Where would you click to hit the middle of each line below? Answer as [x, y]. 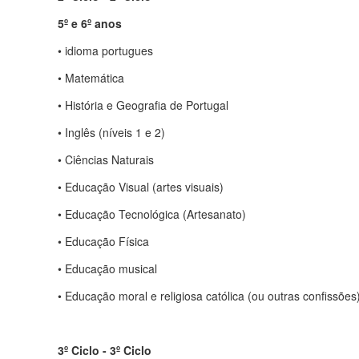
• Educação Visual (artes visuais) [141, 186]
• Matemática [91, 77]
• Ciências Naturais [106, 159]
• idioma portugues [105, 50]
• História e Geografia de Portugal [143, 105]
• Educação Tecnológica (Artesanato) [152, 214]
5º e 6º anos [90, 23]
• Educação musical [107, 268]
